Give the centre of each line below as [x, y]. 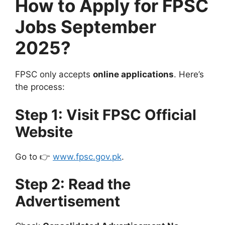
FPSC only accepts [54, 75]
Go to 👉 [34, 156]
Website [44, 132]
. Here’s [189, 75]
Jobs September [86, 27]
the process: [40, 87]
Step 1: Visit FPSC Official [106, 115]
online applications [133, 75]
